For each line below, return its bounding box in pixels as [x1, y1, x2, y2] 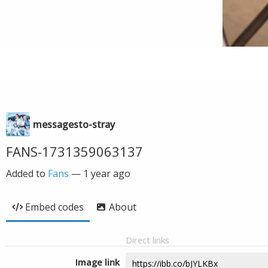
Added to [6, 167, 48, 180]
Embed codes [25, 200, 84, 214]
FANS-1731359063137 [6, 142, 143, 160]
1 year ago [83, 167, 130, 180]
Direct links [126, 234, 169, 246]
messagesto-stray [33, 118, 115, 131]
